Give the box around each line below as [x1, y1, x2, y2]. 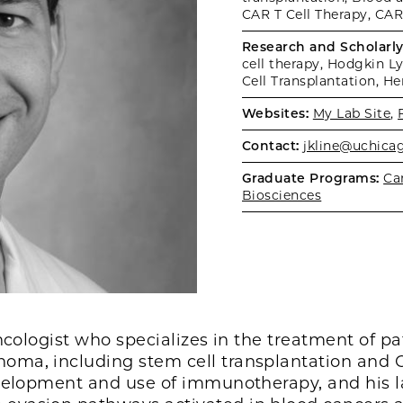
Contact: [242, 138, 300, 154]
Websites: [242, 105, 309, 121]
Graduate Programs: [242, 170, 380, 186]
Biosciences [242, 187, 322, 203]
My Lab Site [312, 105, 391, 121]
